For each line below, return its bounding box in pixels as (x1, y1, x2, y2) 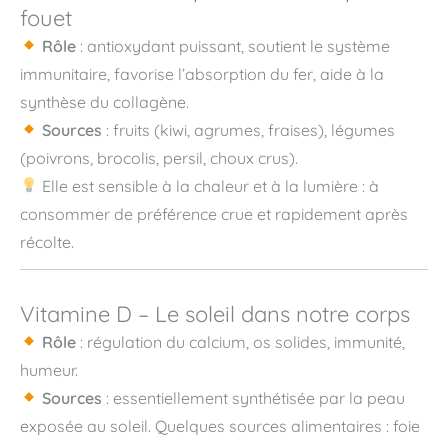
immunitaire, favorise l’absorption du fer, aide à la (20, 63, 384, 84)
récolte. (20, 231, 74, 252)
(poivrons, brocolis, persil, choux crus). (20, 147, 298, 168)
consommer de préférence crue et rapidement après (20, 203, 408, 224)
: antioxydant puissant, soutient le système (76, 35, 391, 56)
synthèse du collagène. (20, 91, 189, 112)
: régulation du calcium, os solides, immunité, (76, 331, 406, 352)
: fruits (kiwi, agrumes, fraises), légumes (102, 119, 396, 140)
